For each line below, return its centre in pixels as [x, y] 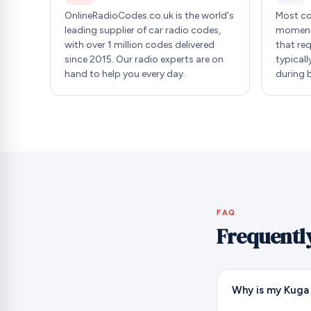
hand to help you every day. [125, 74]
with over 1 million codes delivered [140, 45]
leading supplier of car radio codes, [143, 31]
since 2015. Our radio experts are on [144, 60]
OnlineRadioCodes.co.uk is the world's [149, 16]
